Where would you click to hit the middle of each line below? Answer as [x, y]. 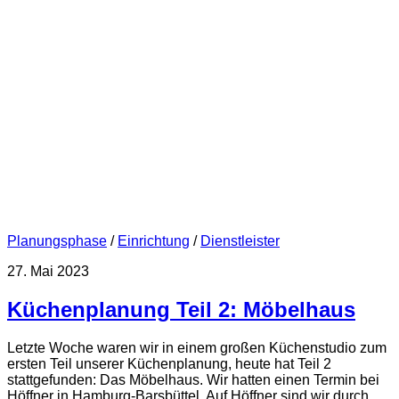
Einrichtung [154, 241]
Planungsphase [57, 241]
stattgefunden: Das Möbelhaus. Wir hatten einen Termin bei [193, 380]
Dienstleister [240, 241]
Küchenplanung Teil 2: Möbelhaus [181, 310]
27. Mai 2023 [48, 272]
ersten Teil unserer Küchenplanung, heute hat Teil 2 [169, 364]
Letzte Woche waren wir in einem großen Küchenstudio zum [197, 348]
